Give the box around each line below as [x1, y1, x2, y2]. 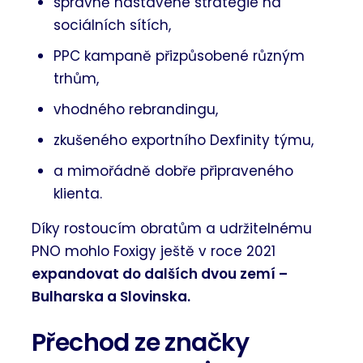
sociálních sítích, [53, 15, 172, 36]
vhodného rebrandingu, [53, 100, 219, 120]
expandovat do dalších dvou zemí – [32, 264, 288, 284]
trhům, [53, 69, 100, 89]
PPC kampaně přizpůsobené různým [53, 46, 305, 66]
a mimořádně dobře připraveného [53, 161, 294, 181]
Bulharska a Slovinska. [32, 287, 191, 307]
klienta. [53, 184, 103, 204]
